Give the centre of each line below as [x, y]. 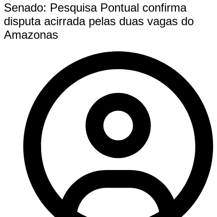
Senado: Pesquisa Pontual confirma [95, 8]
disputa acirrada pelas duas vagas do [99, 21]
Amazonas [31, 35]
